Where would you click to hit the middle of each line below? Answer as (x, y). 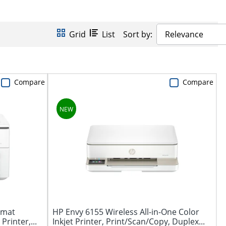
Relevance (184, 35)
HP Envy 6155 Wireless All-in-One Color (126, 212)
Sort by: (138, 35)
